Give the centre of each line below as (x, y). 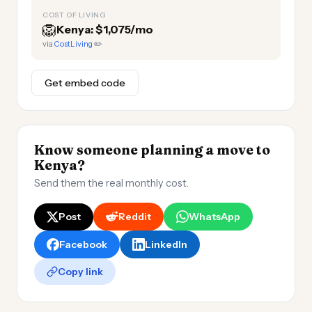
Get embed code (85, 83)
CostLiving (73, 44)
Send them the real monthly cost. (111, 183)
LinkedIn (166, 244)
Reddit (135, 217)
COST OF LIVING (75, 15)
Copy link (80, 272)
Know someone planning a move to (152, 150)
